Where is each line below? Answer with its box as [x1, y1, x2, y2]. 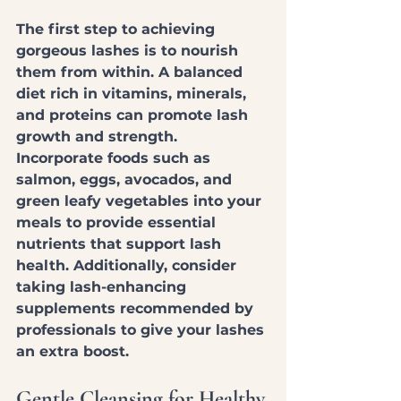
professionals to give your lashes [16, 320, 269, 338]
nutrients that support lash [16, 235, 226, 252]
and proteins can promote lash [16, 106, 252, 124]
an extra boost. [16, 342, 129, 360]
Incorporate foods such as [16, 149, 215, 166]
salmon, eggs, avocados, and [16, 170, 236, 188]
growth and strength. [16, 127, 182, 145]
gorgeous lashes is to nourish [16, 41, 243, 59]
